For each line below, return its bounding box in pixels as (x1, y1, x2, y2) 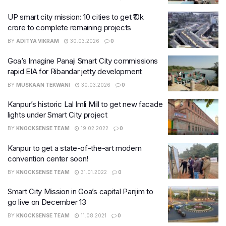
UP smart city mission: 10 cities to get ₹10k (8, 12, 144, 22)
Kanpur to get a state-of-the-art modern (8, 143, 142, 153)
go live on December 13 (8, 197, 86, 207)
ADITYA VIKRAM (16, 38, 59, 44)
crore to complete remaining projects (8, 23, 132, 32)
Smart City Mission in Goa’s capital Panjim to (8, 187, 153, 196)
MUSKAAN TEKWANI (16, 81, 70, 88)
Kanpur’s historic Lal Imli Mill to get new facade (8, 99, 163, 109)
